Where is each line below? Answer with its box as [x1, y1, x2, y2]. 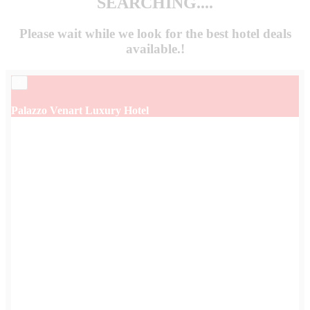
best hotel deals [206, 26, 291, 42]
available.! [125, 42, 185, 57]
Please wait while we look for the [19, 26, 206, 42]
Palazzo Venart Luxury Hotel [11, 104, 149, 117]
